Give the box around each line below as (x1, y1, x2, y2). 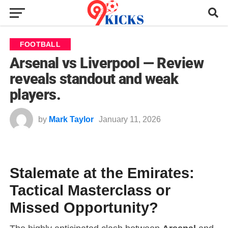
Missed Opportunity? (9, 199, 158, 216)
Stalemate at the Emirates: (9, 165, 194, 181)
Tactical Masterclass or (9, 182, 170, 198)
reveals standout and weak (9, 70, 179, 88)
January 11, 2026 (98, 115, 161, 124)
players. (9, 86, 61, 103)
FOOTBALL (19, 40, 61, 48)
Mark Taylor (48, 115, 94, 124)
